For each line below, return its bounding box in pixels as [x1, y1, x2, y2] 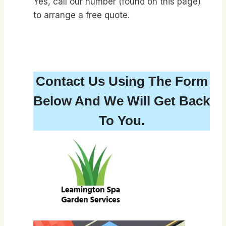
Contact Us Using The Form [35, 74, 208, 89]
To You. [98, 113, 145, 129]
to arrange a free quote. [33, 10, 130, 21]
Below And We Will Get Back [33, 93, 210, 109]
